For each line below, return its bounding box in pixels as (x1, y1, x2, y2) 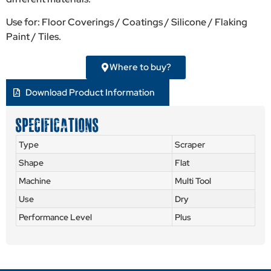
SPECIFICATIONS (16, 116, 99, 134)
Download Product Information (25, 86, 155, 99)
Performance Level (19, 211, 92, 223)
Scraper (175, 138, 205, 150)
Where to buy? (109, 60, 171, 73)
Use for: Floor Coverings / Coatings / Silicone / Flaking (6, 16, 247, 29)
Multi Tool (175, 174, 211, 186)
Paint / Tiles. (6, 30, 61, 44)
